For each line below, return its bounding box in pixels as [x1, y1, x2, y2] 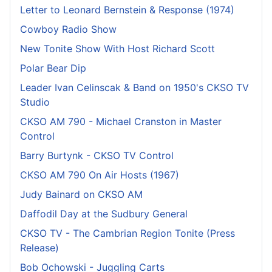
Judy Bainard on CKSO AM [20, 188, 143, 200]
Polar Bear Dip [20, 61, 86, 74]
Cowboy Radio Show [20, 22, 117, 35]
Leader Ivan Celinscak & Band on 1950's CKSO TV [20, 81, 249, 93]
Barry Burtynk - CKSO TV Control [20, 149, 174, 161]
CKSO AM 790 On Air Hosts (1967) [20, 168, 179, 181]
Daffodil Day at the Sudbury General [20, 207, 188, 220]
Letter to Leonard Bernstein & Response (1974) [20, 3, 234, 16]
